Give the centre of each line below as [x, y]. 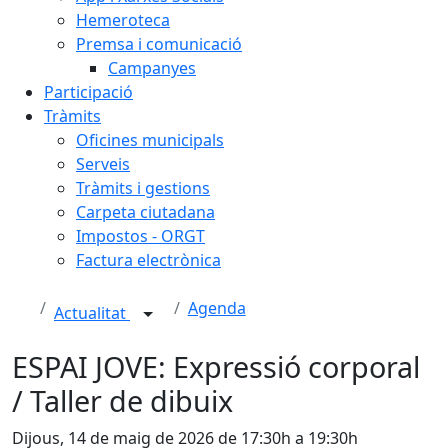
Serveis [103, 164]
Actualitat [92, 313]
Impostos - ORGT [140, 236]
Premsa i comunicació [159, 44]
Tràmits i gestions [143, 188]
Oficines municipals [150, 140]
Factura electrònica [148, 260]
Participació [88, 92]
